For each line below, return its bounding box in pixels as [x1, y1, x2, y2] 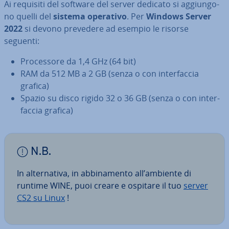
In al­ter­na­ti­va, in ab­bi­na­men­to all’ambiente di [17, 168, 191, 179]
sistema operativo [53, 11, 127, 22]
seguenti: [4, 35, 39, 47]
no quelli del [4, 11, 53, 22]
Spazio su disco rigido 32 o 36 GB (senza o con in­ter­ [20, 93, 220, 104]
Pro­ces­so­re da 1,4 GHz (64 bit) [20, 56, 136, 67]
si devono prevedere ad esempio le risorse [22, 23, 189, 34]
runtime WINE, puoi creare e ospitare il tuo [17, 180, 184, 191]
